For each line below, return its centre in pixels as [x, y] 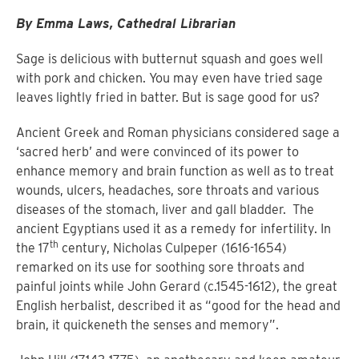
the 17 [33, 248]
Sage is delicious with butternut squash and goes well [169, 59]
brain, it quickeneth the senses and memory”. [147, 325]
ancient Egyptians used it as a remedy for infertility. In [173, 229]
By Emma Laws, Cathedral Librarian [126, 24]
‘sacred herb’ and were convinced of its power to [157, 152]
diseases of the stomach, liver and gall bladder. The [165, 210]
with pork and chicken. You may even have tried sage [169, 78]
